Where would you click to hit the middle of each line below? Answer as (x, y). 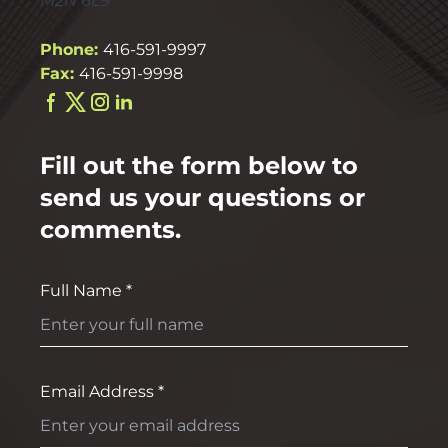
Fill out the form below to (199, 165)
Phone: (71, 49)
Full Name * (86, 290)
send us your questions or (202, 197)
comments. (110, 229)
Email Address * (102, 391)
